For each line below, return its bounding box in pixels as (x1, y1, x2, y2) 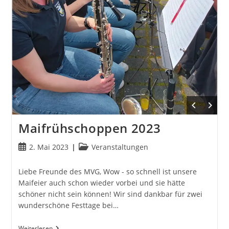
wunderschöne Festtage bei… (18, 200, 119, 211)
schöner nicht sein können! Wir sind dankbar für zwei (18, 189, 202, 199)
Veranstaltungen (91, 142, 148, 152)
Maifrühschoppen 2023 (18, 120, 161, 137)
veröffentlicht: (17, 152, 66, 163)
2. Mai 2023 (29, 142, 68, 152)
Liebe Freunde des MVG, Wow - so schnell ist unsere (18, 167, 197, 177)
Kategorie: (78, 152, 113, 163)
